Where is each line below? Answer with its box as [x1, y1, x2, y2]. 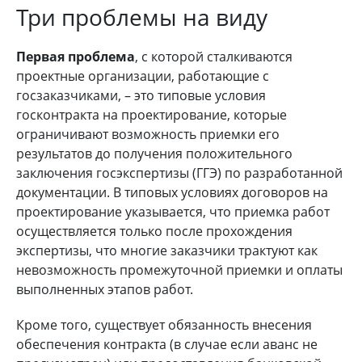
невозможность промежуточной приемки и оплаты [16, 260, 343, 279]
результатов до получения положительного [16, 144, 293, 162]
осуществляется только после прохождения [16, 221, 293, 240]
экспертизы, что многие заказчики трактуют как [16, 241, 318, 259]
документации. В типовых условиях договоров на [16, 183, 328, 201]
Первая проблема [16, 47, 135, 65]
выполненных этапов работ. [16, 280, 193, 298]
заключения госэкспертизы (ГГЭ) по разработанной [16, 163, 343, 182]
